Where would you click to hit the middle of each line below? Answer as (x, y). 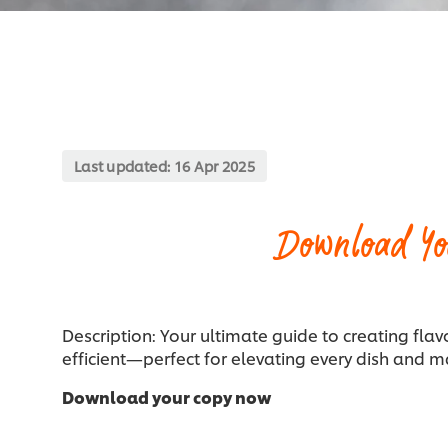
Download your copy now (166, 397)
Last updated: (124, 166)
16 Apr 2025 (214, 166)
